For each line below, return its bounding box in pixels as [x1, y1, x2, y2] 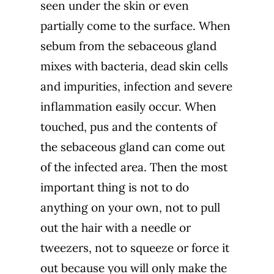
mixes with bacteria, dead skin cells [40, 58, 228, 73]
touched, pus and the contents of [40, 119, 217, 134]
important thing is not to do [40, 179, 189, 194]
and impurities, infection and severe [40, 78, 232, 94]
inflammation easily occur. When [40, 98, 217, 114]
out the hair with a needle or [40, 220, 191, 235]
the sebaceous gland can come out [40, 139, 225, 154]
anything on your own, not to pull [40, 199, 220, 215]
